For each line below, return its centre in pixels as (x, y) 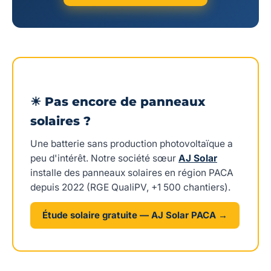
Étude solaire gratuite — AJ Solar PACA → (135, 215)
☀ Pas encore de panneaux (118, 101)
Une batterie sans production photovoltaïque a (132, 143)
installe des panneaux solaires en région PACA (132, 172)
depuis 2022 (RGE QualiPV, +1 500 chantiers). (130, 187)
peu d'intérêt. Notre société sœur (104, 158)
